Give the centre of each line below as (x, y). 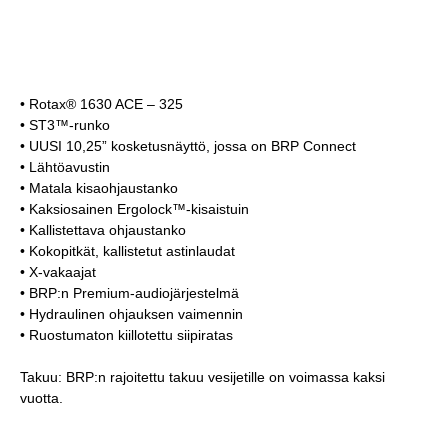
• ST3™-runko (65, 125)
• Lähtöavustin (65, 167)
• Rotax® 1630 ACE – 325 (101, 104)
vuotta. (41, 398)
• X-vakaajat (58, 272)
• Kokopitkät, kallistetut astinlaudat (127, 251)
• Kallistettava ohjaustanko (103, 230)
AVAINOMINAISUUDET (224, 36)
